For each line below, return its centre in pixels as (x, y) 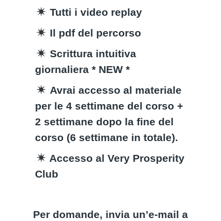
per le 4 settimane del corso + (109, 106)
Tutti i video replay (95, 12)
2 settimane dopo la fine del (105, 122)
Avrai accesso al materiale (114, 90)
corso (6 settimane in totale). (107, 137)
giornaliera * (67, 69)
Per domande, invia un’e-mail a (110, 214)
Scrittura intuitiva (92, 54)
